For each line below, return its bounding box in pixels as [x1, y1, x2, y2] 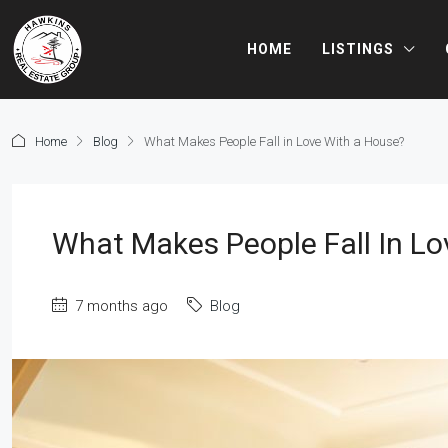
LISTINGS [322, 40, 395, 57]
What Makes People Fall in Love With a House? [144, 133, 404, 149]
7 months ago [71, 296, 168, 315]
